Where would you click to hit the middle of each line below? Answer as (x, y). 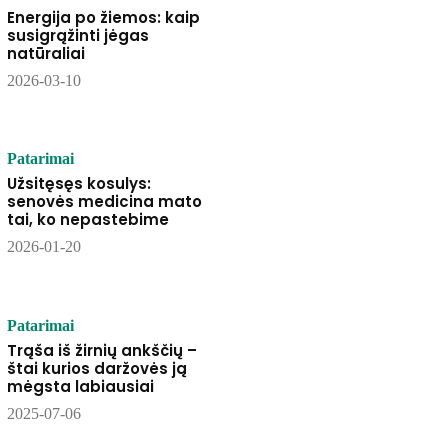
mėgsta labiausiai (80, 386)
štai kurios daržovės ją (96, 368)
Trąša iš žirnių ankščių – (101, 350)
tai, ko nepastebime (87, 220)
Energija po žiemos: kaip (103, 18)
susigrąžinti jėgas (77, 36)
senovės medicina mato (104, 202)
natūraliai (45, 54)
